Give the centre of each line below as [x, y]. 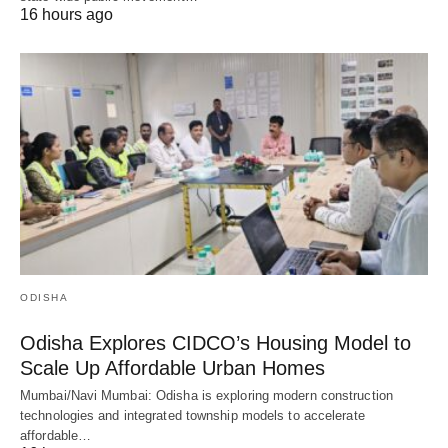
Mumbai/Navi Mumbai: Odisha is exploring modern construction [206, 395]
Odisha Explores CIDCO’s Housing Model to [215, 342]
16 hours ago [66, 14]
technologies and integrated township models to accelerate [192, 415]
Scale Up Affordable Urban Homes [172, 367]
